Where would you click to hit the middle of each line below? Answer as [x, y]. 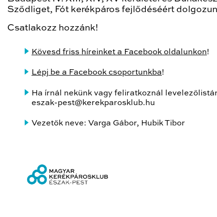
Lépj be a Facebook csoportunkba [97, 73]
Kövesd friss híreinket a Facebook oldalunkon [119, 52]
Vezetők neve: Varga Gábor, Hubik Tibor [108, 124]
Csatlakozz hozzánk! [53, 28]
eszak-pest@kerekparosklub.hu [93, 103]
